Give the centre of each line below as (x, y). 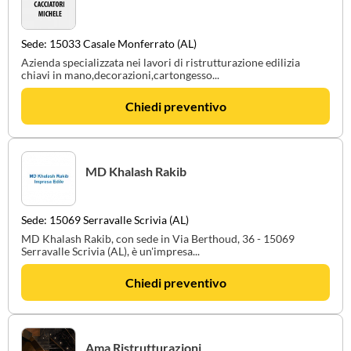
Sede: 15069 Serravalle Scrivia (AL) (105, 220)
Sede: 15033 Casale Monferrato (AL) (109, 43)
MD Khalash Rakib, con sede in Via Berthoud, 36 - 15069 (158, 239)
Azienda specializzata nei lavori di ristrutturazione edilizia (161, 62)
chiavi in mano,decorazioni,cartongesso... (120, 75)
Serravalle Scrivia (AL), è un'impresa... (110, 251)
